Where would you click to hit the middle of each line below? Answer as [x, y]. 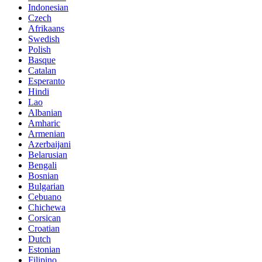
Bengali [42, 166]
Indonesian [48, 8]
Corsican [44, 218]
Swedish [44, 39]
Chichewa [47, 208]
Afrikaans [46, 29]
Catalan [42, 71]
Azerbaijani [49, 144]
